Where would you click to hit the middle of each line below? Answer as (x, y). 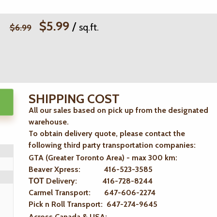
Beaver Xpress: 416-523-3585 (91, 169)
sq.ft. (89, 27)
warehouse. (49, 122)
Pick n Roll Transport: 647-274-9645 (93, 204)
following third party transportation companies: (112, 145)
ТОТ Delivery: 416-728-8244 (91, 181)
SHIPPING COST (74, 99)
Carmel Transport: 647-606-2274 (92, 193)
